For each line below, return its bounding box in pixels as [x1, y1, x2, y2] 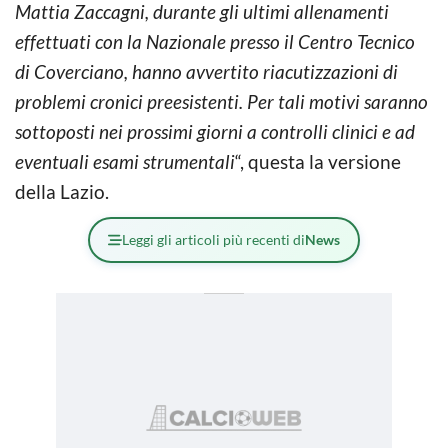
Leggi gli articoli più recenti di [122, 230, 305, 248]
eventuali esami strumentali [15, 149, 235, 173]
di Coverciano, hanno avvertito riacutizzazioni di [15, 59, 398, 83]
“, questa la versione [235, 149, 401, 173]
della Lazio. [15, 179, 109, 203]
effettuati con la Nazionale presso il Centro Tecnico [15, 29, 415, 53]
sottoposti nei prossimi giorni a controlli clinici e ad [15, 119, 415, 143]
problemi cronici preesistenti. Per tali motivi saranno [15, 89, 428, 113]
